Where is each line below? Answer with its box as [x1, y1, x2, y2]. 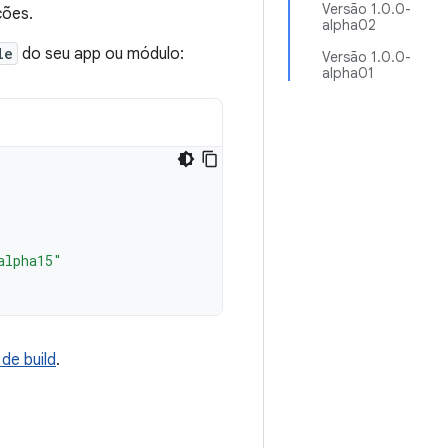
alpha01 [322, 64, 374, 82]
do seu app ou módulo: [18, 44, 184, 64]
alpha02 [322, 16, 376, 34]
